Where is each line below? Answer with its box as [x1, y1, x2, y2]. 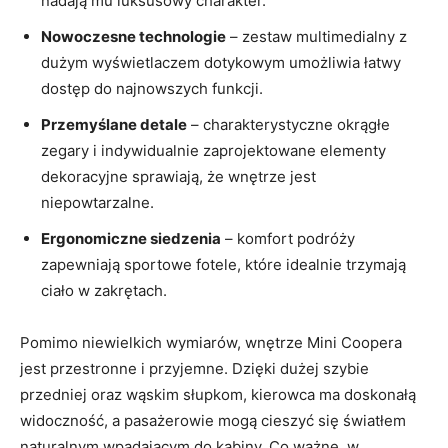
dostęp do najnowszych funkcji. [41, 78, 263, 98]
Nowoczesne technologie [41, 26, 226, 46]
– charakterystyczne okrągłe [187, 114, 390, 134]
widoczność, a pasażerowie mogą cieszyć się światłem [20, 410, 406, 430]
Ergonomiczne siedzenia [41, 228, 221, 248]
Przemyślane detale [41, 114, 187, 134]
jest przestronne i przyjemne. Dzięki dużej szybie [20, 358, 369, 378]
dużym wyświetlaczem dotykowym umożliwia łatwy [41, 52, 401, 72]
